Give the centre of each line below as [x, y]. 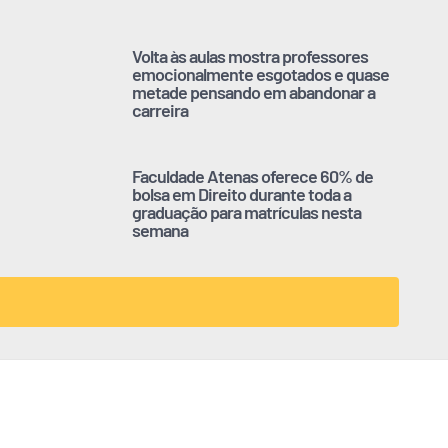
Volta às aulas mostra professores [250, 56]
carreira [160, 110]
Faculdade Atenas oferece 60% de [252, 176]
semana [160, 230]
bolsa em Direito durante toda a [241, 194]
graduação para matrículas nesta [246, 212]
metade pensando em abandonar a [253, 92]
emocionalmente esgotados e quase [260, 74]
